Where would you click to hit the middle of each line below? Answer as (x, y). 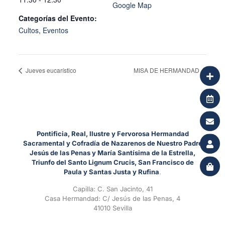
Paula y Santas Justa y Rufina (111, 172)
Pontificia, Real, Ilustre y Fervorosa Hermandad (113, 133)
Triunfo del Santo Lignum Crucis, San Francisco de (113, 162)
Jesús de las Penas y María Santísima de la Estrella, (113, 152)
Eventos (55, 30)
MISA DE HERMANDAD (167, 70)
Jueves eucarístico (50, 70)
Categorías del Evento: (58, 18)
